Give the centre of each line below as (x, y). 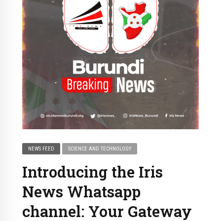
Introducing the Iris (92, 172)
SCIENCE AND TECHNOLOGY (100, 149)
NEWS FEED (41, 149)
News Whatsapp (81, 192)
